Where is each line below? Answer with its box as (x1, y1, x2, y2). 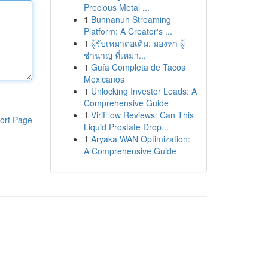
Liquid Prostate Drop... (83, 121, 169, 133)
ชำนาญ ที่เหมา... (83, 49, 146, 61)
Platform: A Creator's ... (83, 25, 172, 37)
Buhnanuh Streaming (90, 13, 171, 25)
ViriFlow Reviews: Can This (90, 109, 194, 121)
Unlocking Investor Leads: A (90, 85, 197, 97)
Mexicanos (83, 73, 124, 85)
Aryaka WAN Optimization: (90, 133, 190, 145)
